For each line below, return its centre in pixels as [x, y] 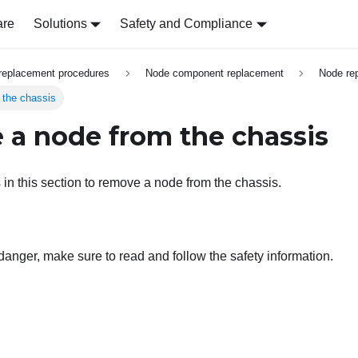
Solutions [60, 24]
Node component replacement [214, 74]
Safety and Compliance [187, 24]
